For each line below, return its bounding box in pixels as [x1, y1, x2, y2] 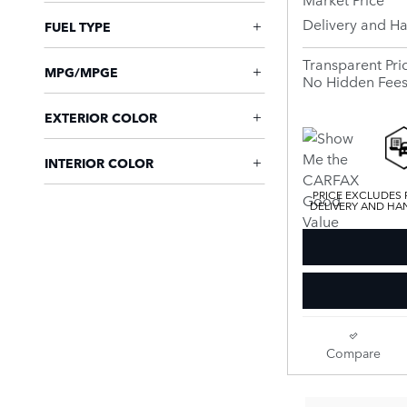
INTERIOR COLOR [45, 154, 154, 172]
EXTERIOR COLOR [45, 108, 157, 126]
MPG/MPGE [45, 63, 118, 81]
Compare [325, 342, 381, 362]
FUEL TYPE [45, 17, 111, 35]
